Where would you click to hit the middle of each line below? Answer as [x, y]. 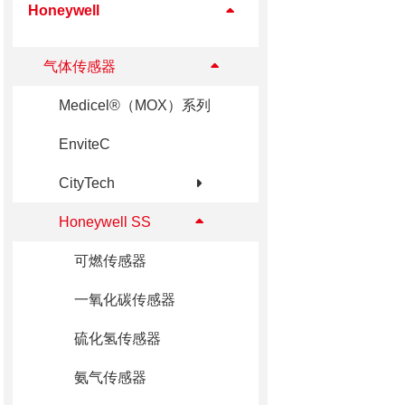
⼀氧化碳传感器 [124, 299]
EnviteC [84, 144]
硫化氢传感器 [117, 338]
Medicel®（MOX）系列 [134, 105]
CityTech [86, 183]
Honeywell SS [104, 221]
